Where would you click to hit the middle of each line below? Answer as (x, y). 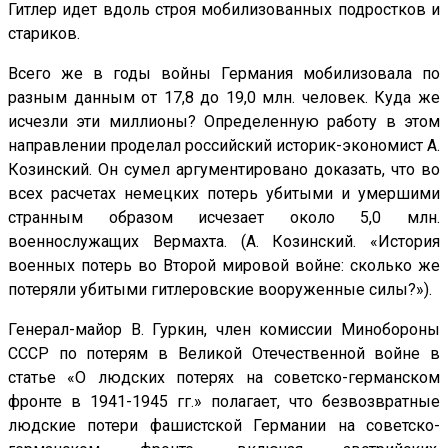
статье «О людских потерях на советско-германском (224, 378)
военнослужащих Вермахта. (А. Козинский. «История (224, 242)
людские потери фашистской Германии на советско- (224, 426)
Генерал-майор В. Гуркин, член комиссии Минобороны (224, 330)
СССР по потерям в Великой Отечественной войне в (224, 354)
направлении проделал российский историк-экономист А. (224, 146)
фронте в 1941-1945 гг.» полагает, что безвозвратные (224, 402)
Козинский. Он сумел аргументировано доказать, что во (224, 170)
